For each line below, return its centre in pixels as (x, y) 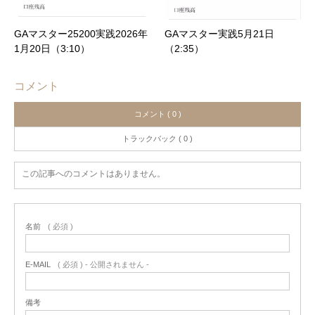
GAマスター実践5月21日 (219, 33)
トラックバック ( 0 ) (157, 138)
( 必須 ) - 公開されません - (103, 264)
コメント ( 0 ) (157, 114)
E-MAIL (38, 264)
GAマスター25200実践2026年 (81, 33)
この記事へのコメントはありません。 (94, 173)
